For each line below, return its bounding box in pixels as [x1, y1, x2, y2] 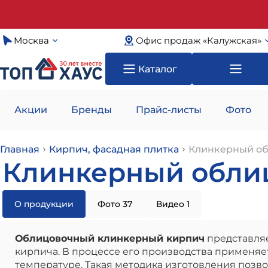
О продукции [14, 199, 74, 209]
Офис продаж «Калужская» [135, 35, 261, 46]
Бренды [71, 104, 112, 115]
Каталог [138, 63, 177, 75]
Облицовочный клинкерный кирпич [15, 233, 205, 244]
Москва [13, 35, 49, 46]
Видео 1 [156, 199, 190, 209]
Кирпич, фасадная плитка [49, 144, 179, 155]
